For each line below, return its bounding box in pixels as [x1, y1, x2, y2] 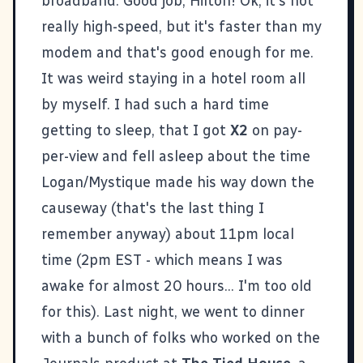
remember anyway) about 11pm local [41, 224, 294, 243]
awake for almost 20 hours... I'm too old [41, 276, 312, 295]
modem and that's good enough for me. [41, 43, 314, 62]
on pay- [248, 121, 302, 139]
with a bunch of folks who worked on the [41, 328, 320, 347]
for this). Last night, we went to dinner [41, 302, 305, 321]
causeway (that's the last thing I [41, 199, 264, 217]
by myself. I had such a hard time [41, 95, 269, 113]
